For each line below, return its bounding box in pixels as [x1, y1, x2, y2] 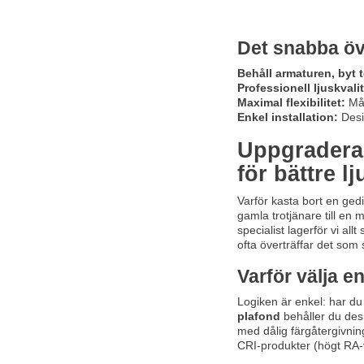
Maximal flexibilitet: [236, 95, 345, 109]
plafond [236, 309, 280, 323]
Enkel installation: [236, 110, 338, 123]
